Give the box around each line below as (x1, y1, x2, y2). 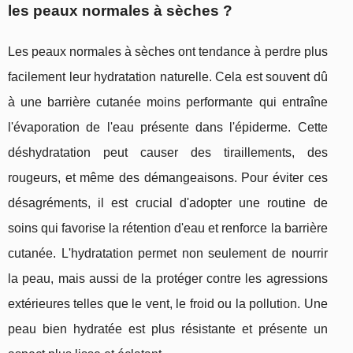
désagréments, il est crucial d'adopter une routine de (8, 196, 328, 210)
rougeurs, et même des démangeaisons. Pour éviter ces (8, 171, 328, 185)
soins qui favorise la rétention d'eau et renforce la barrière (8, 221, 328, 236)
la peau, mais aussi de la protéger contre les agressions (8, 272, 328, 286)
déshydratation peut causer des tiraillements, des (8, 146, 328, 160)
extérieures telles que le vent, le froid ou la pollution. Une (8, 297, 328, 311)
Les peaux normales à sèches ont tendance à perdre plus (8, 45, 328, 59)
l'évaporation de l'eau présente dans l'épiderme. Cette (8, 121, 328, 135)
